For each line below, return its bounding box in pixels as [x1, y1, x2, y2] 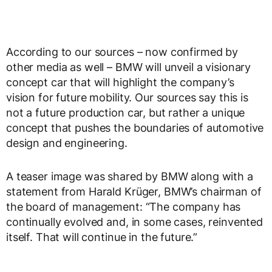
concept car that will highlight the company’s [6, 76, 234, 89]
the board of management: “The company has [6, 200, 241, 214]
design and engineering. [6, 137, 127, 150]
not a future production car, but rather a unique [6, 106, 245, 120]
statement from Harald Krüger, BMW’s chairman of [6, 185, 262, 199]
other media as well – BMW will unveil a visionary [6, 61, 251, 74]
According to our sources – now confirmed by [6, 46, 238, 59]
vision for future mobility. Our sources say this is [6, 91, 248, 104]
